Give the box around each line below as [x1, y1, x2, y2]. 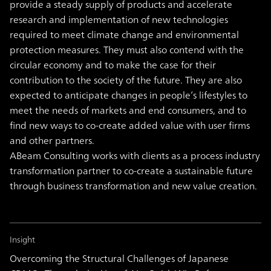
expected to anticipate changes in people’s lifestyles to [10, 87, 247, 104]
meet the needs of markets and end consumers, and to [10, 102, 246, 119]
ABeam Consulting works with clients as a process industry [10, 147, 260, 165]
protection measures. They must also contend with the [10, 41, 244, 59]
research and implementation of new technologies [10, 11, 228, 28]
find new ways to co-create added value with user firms [10, 117, 250, 134]
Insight [10, 232, 35, 247]
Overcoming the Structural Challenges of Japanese [10, 250, 229, 267]
